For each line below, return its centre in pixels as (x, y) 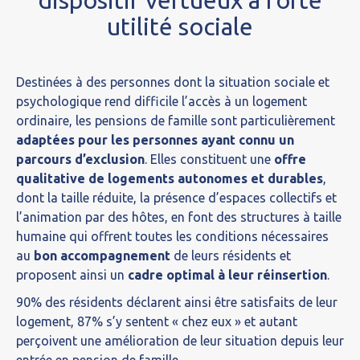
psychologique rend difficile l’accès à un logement (162, 101)
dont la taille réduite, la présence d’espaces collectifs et (176, 198)
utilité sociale (180, 27)
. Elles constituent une (209, 159)
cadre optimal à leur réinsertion (227, 275)
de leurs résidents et (231, 256)
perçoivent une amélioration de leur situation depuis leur (180, 341)
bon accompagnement (102, 256)
